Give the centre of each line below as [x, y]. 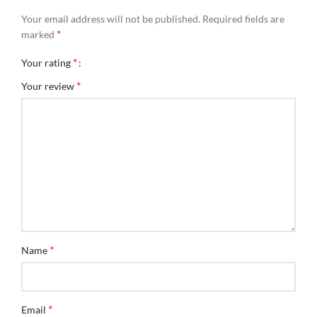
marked [39, 34]
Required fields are [243, 18]
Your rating [47, 62]
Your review [49, 86]
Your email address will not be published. [111, 18]
